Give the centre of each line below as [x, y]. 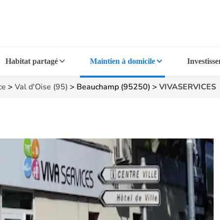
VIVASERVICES [188, 87]
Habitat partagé [32, 61]
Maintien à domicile [122, 61]
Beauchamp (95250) [113, 87]
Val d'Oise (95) [41, 87]
